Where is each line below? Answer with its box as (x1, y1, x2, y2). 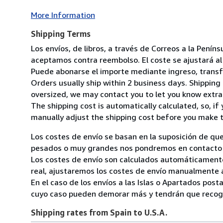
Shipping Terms (31, 28, 91, 39)
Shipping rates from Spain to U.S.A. (31, 207, 167, 218)
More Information (31, 9, 95, 20)
